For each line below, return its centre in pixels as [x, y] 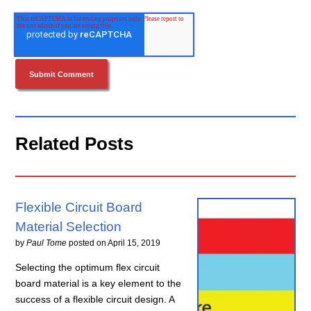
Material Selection [69, 226]
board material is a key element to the [99, 283]
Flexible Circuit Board [79, 207]
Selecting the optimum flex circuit [88, 267]
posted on [89, 243]
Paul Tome [47, 243]
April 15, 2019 [134, 243]
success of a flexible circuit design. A [95, 299]
